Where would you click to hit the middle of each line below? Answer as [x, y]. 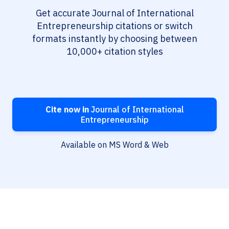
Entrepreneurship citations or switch [114, 26]
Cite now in [67, 110]
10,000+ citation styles [114, 52]
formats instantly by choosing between [114, 39]
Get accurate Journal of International [114, 13]
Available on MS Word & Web [114, 145]
